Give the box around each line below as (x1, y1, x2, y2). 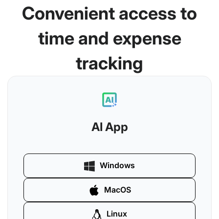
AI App (91, 120, 128, 134)
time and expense (38, 27, 181, 49)
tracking (76, 52, 143, 74)
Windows (100, 160, 135, 170)
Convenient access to (22, 2, 197, 24)
